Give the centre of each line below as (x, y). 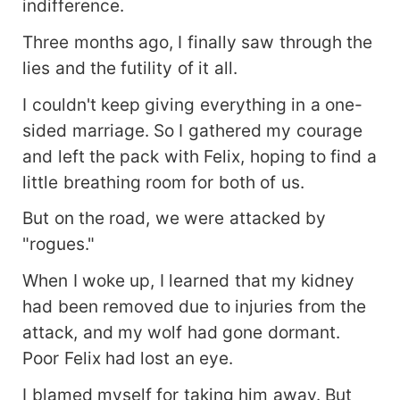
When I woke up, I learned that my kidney (189, 281)
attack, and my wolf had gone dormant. (181, 333)
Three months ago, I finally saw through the (198, 42)
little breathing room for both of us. (163, 182)
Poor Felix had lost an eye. (128, 358)
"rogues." (59, 244)
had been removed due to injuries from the (195, 307)
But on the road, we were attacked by (175, 218)
